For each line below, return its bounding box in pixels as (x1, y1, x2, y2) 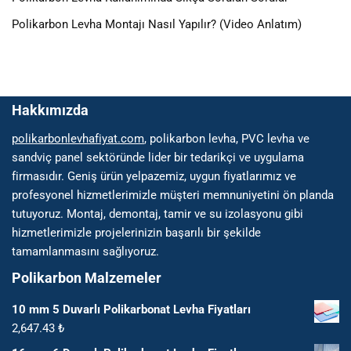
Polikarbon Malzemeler (12, 269, 161, 286)
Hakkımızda (12, 101, 89, 118)
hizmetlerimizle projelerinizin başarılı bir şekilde (12, 225, 261, 240)
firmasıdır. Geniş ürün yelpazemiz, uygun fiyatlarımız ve (12, 168, 296, 183)
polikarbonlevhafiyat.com (12, 131, 144, 146)
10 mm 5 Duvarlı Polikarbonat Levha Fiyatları (12, 302, 251, 317)
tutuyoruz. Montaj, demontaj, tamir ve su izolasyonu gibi (12, 206, 303, 221)
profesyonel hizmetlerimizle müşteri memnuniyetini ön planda (12, 187, 334, 202)
